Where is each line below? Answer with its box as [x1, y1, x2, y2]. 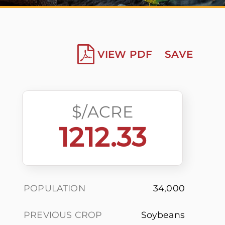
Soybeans [141, 209, 185, 220]
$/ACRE [72, 102, 133, 122]
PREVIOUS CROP [24, 209, 102, 220]
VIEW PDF [97, 48, 153, 60]
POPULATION [24, 183, 85, 193]
